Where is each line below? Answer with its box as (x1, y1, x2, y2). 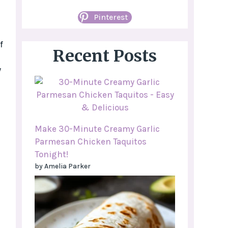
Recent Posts (53, 46, 157, 67)
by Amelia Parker (35, 162, 91, 170)
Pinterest (94, 13, 128, 22)
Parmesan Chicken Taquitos (35, 136, 147, 147)
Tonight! (35, 149, 68, 160)
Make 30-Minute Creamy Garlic (35, 124, 160, 134)
